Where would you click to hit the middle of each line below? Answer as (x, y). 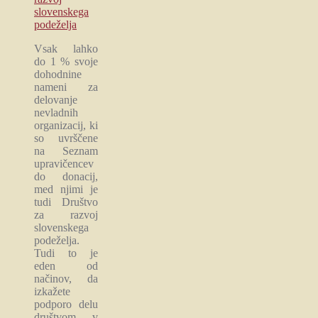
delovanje (56, 99)
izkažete (52, 291)
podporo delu (66, 304)
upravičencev (64, 163)
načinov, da (66, 278)
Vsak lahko (66, 48)
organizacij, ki (66, 125)
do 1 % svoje (66, 61)
